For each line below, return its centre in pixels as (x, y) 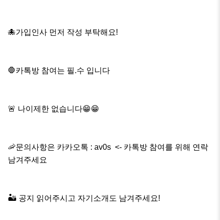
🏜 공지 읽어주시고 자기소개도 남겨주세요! (84, 198)
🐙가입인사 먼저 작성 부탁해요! (63, 32)
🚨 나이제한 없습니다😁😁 (54, 109)
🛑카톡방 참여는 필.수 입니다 (59, 71)
